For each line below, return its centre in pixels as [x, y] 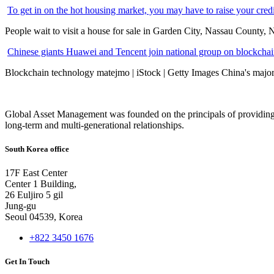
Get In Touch [27, 262]
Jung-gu [20, 206]
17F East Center [36, 173]
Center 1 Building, [41, 184]
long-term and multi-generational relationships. [94, 125]
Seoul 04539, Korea [44, 217]
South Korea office [37, 149]
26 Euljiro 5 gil [34, 195]
